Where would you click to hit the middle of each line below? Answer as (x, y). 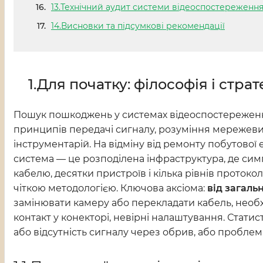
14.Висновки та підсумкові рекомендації (138, 26)
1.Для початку (78, 85)
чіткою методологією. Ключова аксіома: (110, 188)
